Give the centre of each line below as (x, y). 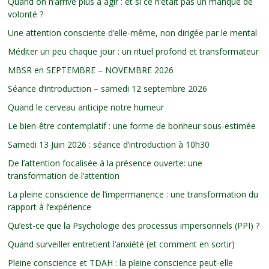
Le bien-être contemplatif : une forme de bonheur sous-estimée (132, 125)
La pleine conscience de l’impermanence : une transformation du (133, 194)
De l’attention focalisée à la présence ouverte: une (105, 163)
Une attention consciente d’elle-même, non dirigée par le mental (133, 32)
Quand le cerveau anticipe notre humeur (86, 107)
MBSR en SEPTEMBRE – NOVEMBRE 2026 (91, 70)
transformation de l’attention (64, 175)
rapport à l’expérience (50, 207)
